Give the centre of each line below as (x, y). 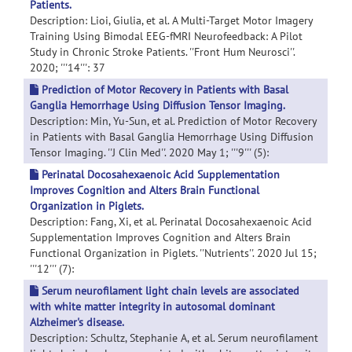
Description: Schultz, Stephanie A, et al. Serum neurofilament (174, 338)
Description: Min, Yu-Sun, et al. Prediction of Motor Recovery (173, 121)
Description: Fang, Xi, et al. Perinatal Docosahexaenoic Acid (171, 222)
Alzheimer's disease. (77, 322)
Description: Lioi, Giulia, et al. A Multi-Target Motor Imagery (171, 20)
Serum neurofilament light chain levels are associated (170, 291)
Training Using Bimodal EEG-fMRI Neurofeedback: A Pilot (166, 36)
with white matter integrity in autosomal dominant (152, 306)
